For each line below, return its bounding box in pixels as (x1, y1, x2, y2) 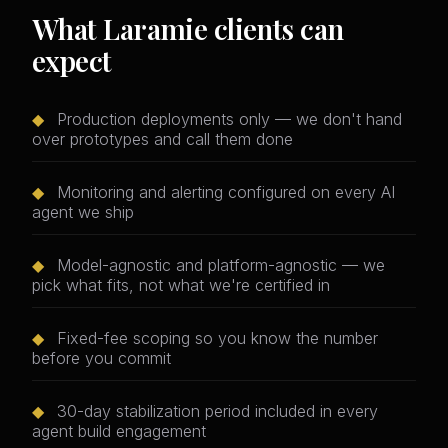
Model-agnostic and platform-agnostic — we (52, 255, 385, 276)
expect (32, 42, 112, 80)
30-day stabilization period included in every (52, 401, 378, 422)
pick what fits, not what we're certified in (32, 275, 330, 296)
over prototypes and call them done (32, 129, 293, 150)
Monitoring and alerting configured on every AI (52, 182, 395, 203)
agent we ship (32, 202, 134, 223)
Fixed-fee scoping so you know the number (52, 328, 378, 349)
